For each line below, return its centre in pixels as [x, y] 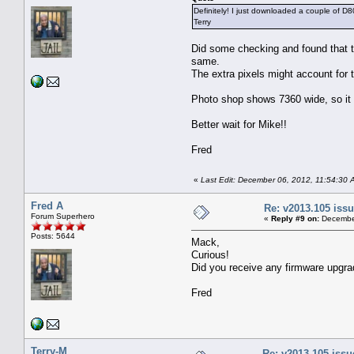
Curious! [210, 254]
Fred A [47, 205]
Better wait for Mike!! [239, 124]
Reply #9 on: [295, 218]
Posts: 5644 [53, 235]
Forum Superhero [63, 216]
